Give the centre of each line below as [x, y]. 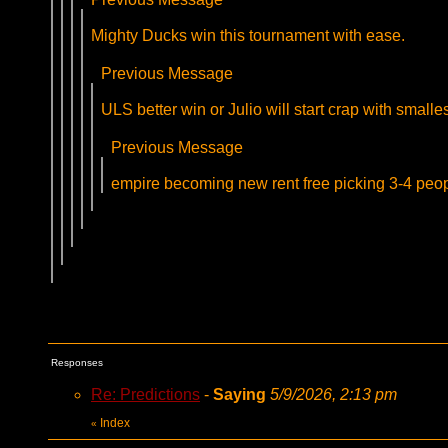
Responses [77, 362]
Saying [241, 394]
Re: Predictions [145, 394]
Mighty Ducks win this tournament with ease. [248, 35]
